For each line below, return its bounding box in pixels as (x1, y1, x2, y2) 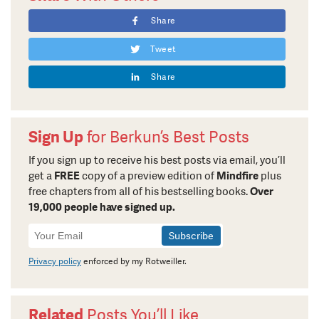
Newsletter (30, 222, 88, 238)
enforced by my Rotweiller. (81, 255, 187, 267)
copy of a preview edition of (80, 168, 216, 183)
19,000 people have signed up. (28, 199, 175, 214)
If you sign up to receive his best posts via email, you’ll (28, 152, 286, 167)
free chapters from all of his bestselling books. (28, 184, 250, 199)
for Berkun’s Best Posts (83, 126, 249, 147)
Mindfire (216, 168, 258, 183)
